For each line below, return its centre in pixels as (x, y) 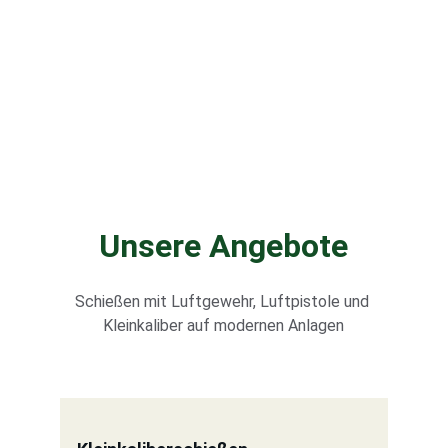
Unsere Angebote (224, 246)
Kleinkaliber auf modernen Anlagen (224, 325)
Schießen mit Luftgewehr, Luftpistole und (223, 301)
